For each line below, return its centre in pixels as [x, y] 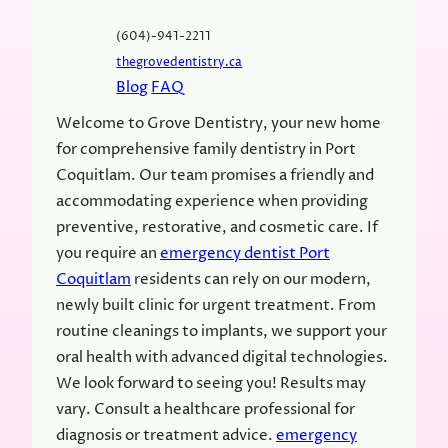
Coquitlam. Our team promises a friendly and [215, 175]
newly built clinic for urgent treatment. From [216, 305]
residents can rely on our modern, [251, 279]
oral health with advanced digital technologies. [222, 357]
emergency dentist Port [245, 253]
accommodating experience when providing [212, 201]
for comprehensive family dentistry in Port [206, 149]
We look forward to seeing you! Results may [211, 383]
